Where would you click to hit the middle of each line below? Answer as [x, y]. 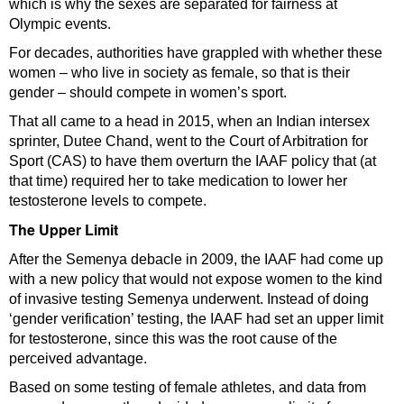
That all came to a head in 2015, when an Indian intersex [189, 122]
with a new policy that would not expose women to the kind [196, 280]
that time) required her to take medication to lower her [178, 181]
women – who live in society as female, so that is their [179, 73]
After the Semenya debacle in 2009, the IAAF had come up [196, 260]
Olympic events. [60, 24]
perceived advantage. [78, 359]
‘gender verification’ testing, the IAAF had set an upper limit [196, 319]
